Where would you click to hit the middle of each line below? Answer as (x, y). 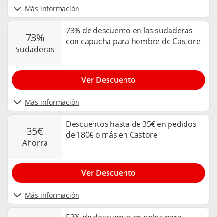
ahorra (37, 143)
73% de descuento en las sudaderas (129, 31)
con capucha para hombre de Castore (133, 41)
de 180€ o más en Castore (112, 134)
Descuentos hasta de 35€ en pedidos (131, 124)
